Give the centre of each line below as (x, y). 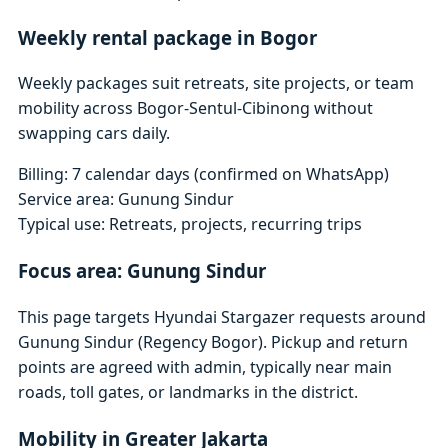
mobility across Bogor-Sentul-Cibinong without (196, 108)
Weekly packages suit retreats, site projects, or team (216, 83)
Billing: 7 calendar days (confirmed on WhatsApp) (204, 174)
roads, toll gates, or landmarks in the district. (188, 391)
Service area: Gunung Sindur (126, 199)
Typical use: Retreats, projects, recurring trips (190, 224)
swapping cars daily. (94, 133)
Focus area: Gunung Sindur (142, 271)
